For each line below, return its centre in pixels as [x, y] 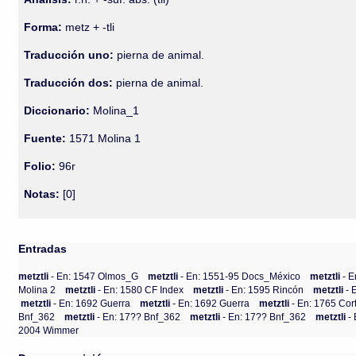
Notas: [42, 194]
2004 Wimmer [49, 330]
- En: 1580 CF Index [141, 289]
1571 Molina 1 [104, 138]
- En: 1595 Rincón [265, 289]
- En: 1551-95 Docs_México [241, 276]
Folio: [40, 166]
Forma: [43, 27]
